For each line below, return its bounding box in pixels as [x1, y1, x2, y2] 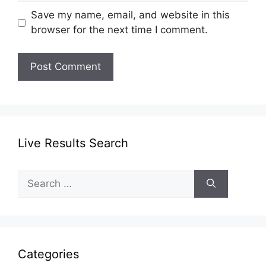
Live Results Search [18, 135, 128, 150]
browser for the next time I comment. [30, 24, 208, 36]
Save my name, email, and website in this [30, 9, 230, 21]
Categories [18, 246, 79, 261]
